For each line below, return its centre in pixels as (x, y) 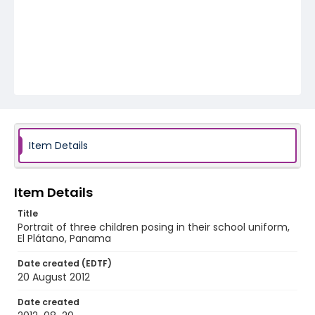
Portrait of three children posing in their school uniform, (154, 227)
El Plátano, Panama (64, 238)
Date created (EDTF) (65, 263)
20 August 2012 (54, 277)
